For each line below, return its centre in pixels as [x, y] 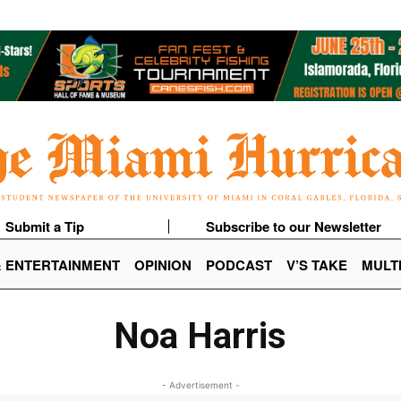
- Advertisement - [200, 385]
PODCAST [239, 265]
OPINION [163, 265]
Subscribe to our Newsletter [293, 227]
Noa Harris [200, 337]
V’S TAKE [317, 265]
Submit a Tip [44, 227]
